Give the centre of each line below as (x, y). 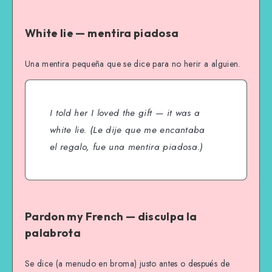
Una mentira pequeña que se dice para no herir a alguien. (133, 63)
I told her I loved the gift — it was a (125, 113)
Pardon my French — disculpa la (111, 217)
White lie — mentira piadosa (102, 33)
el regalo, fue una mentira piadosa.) (127, 147)
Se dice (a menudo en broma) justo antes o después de (127, 263)
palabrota (53, 233)
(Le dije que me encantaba (146, 130)
